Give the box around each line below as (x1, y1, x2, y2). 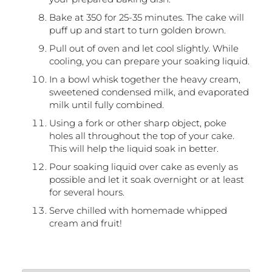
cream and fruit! (49, 217, 122, 229)
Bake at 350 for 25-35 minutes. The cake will (49, 12, 244, 24)
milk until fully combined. (49, 99, 164, 111)
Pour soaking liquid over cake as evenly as (49, 161, 238, 173)
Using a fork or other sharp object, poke (49, 117, 226, 129)
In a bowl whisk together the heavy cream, (49, 73, 240, 86)
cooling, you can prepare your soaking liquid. (49, 55, 250, 67)
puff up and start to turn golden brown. (49, 24, 226, 36)
